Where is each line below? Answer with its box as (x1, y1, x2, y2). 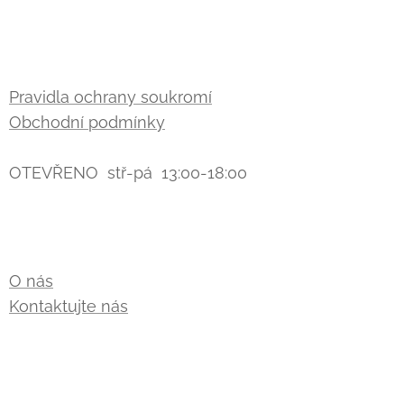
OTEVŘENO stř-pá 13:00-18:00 (9, 163, 247, 182)
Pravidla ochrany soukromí (9, 87, 212, 106)
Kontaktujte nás (9, 297, 128, 316)
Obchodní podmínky (9, 113, 165, 132)
